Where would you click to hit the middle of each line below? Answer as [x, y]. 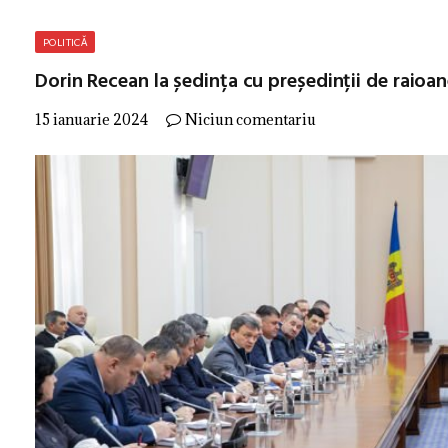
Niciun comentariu [250, 119]
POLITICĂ [65, 42]
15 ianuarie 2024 [91, 119]
